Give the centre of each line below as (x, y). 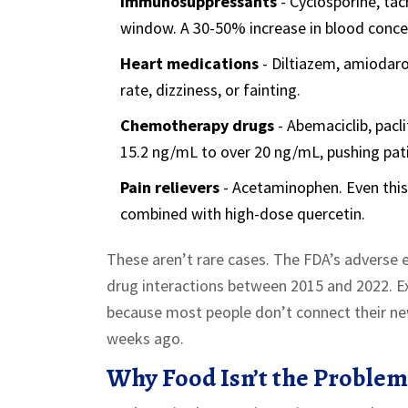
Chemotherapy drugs (197, 125)
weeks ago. (145, 338)
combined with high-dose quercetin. (243, 213)
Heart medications (189, 63)
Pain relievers (170, 187)
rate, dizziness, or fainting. (210, 89)
